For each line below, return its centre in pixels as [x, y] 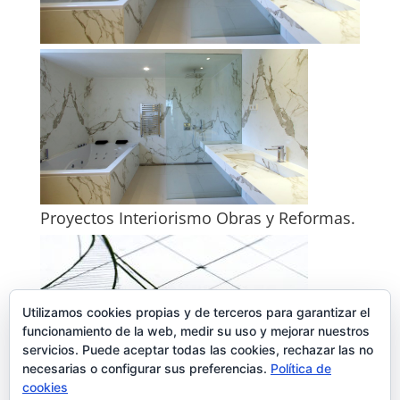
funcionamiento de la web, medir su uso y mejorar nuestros [196, 331]
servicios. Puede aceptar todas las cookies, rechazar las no [198, 350]
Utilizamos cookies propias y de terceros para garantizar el [196, 312]
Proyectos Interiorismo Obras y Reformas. [197, 218]
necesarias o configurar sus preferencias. [146, 368]
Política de [301, 368]
